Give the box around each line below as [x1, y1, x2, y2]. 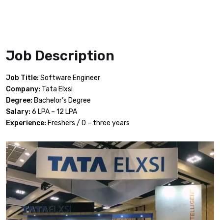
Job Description [6, 47, 114, 64]
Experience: [6, 118, 46, 127]
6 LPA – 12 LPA [30, 107, 77, 116]
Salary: [6, 107, 30, 116]
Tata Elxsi [40, 84, 73, 93]
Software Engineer [39, 73, 100, 82]
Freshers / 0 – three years [46, 118, 130, 127]
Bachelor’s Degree [32, 96, 91, 105]
